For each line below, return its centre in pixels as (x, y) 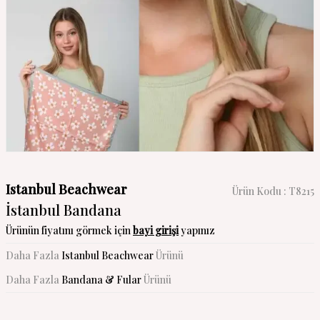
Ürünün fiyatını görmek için (69, 230)
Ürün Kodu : (260, 191)
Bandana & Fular (101, 280)
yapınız (197, 230)
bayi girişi (156, 230)
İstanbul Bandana (64, 210)
